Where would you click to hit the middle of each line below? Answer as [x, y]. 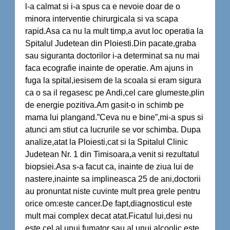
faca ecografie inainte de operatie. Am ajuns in [109, 68]
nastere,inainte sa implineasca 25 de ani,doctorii [113, 179]
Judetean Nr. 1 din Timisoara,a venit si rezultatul [112, 154]
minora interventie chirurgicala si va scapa [102, 19]
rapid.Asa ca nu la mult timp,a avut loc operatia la [114, 31]
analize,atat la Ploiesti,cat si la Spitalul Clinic [107, 142]
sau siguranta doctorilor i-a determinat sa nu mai [112, 56]
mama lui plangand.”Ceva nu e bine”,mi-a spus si [114, 117]
